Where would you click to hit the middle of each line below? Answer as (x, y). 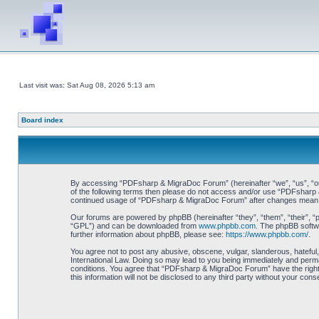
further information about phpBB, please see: (148, 234)
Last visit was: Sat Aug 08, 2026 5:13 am (87, 85)
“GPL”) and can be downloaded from (134, 226)
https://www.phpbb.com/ (267, 234)
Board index (42, 120)
